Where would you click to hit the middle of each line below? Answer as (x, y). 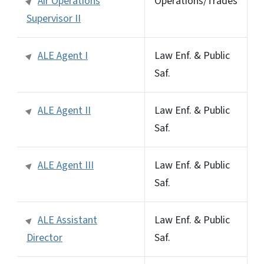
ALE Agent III (66, 165)
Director (44, 237)
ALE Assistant (67, 220)
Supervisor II (54, 18)
